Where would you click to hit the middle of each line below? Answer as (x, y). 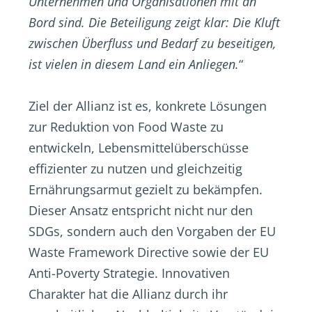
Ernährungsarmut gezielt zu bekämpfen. (146, 189)
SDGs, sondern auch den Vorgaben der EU (152, 231)
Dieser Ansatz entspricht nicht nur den (141, 210)
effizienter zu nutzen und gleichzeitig (135, 169)
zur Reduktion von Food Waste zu (126, 127)
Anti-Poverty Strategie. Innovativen (129, 273)
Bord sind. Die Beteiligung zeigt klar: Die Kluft (154, 22)
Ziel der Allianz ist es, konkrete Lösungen (148, 106)
